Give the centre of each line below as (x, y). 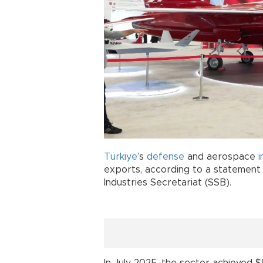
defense (166, 157)
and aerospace (221, 157)
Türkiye (121, 157)
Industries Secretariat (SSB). (168, 183)
